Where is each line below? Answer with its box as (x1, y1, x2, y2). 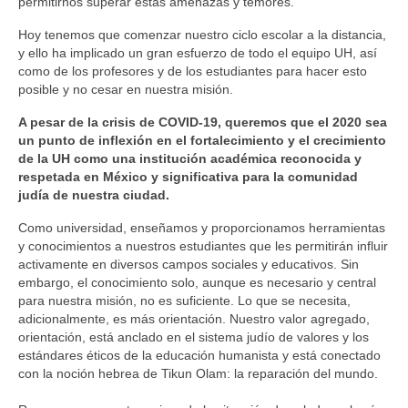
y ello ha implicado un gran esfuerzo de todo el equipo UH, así (18, 45, 377, 60)
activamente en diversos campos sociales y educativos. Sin (18, 256, 359, 271)
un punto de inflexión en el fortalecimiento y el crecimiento (18, 132, 386, 148)
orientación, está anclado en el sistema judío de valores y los (18, 329, 369, 344)
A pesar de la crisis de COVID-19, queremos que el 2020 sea (18, 114, 387, 129)
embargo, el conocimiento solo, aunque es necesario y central (18, 274, 376, 290)
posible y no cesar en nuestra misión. (18, 81, 233, 97)
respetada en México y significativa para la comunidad (18, 168, 358, 184)
